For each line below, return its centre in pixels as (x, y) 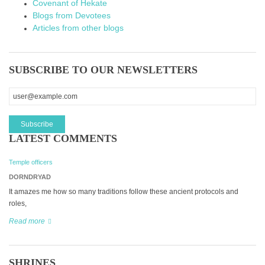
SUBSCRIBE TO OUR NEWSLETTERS (103, 70)
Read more (27, 222)
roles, (18, 204)
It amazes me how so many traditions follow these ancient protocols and (124, 192)
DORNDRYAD (30, 177)
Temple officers (31, 162)
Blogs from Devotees (72, 16)
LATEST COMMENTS (63, 139)
